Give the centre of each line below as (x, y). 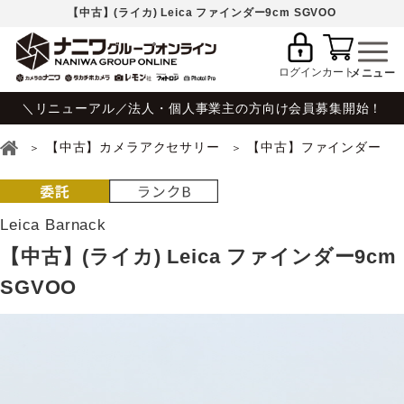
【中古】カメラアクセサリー (133, 147)
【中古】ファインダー (314, 147)
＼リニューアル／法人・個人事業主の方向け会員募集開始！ (202, 108)
